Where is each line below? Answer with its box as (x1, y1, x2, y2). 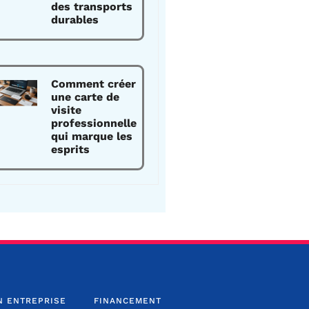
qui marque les (51, 130, 133, 143)
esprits (51, 143, 90, 156)
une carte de (51, 90, 120, 103)
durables (51, 13, 99, 26)
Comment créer (51, 77, 137, 90)
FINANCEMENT (93, 295, 161, 306)
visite (51, 103, 82, 117)
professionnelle (51, 117, 137, 130)
